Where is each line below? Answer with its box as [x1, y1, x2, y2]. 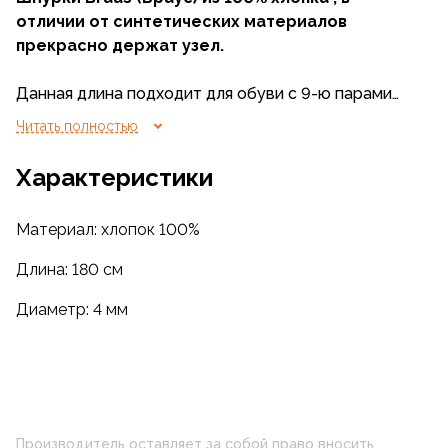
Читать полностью [16, 117, 138, 134]
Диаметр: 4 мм [16, 300, 128, 319]
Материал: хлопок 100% [16, 220, 200, 239]
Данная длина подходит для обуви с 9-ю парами [16, 84, 392, 103]
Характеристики [16, 163, 213, 192]
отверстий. [16, 108, 103, 127]
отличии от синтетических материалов [16, 12, 347, 31]
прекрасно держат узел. [16, 36, 224, 55]
